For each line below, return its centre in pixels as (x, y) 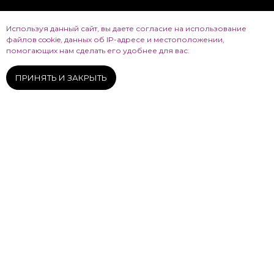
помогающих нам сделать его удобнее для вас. (98, 51)
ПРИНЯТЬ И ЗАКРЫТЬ (61, 78)
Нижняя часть (95, 61)
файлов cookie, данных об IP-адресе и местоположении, (115, 40)
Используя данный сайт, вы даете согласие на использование (126, 29)
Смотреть (137, 249)
